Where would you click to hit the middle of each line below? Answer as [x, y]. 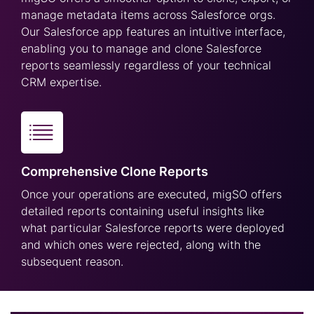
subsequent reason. [72, 262]
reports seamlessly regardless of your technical [146, 66]
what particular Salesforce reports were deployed [153, 228]
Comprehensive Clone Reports [115, 172]
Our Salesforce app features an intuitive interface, [153, 32]
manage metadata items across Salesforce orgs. [148, 15]
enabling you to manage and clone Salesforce [141, 49]
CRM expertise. [61, 82]
